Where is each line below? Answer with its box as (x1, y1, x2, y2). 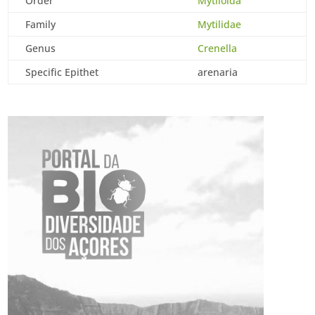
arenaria (198, 65, 238, 79)
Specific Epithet (25, 65, 99, 79)
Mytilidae (198, 18, 242, 31)
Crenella (198, 41, 238, 55)
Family (25, 18, 56, 31)
